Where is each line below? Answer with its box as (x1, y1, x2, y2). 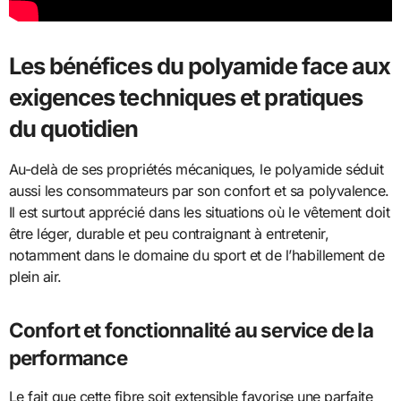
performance (8, 346, 127, 371)
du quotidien (8, 115, 139, 143)
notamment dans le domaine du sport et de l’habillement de (8, 246, 385, 265)
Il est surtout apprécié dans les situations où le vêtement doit (8, 203, 390, 222)
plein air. (8, 268, 62, 286)
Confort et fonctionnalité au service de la (8, 318, 373, 343)
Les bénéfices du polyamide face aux (8, 52, 391, 81)
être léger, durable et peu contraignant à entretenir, (8, 225, 329, 243)
